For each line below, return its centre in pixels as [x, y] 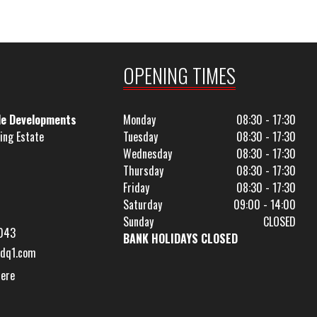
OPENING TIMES [180, 75]
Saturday [143, 204]
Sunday [139, 221]
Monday [140, 120]
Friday [137, 188]
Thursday [144, 171]
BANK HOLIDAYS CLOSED [181, 238]
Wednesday [148, 154]
